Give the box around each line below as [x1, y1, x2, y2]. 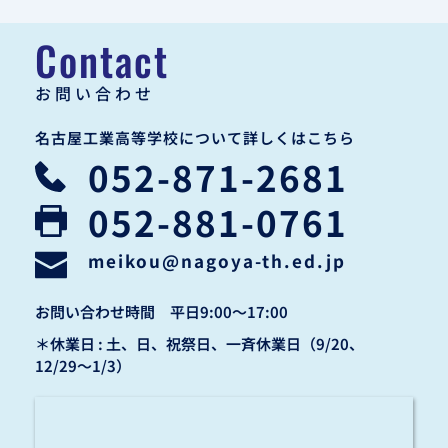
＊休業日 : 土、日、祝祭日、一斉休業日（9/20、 [35, 332, 364, 354]
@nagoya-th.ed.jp [162, 247, 346, 273]
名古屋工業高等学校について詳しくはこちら [35, 126, 355, 148]
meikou [88, 247, 162, 273]
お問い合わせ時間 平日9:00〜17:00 [35, 300, 288, 322]
